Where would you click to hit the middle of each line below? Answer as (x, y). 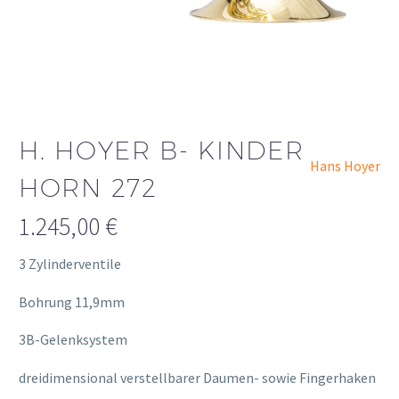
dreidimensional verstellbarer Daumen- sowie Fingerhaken (197, 377)
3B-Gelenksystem (73, 340)
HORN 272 (88, 187)
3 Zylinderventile (70, 264)
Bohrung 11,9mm (72, 301)
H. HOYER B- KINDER (162, 150)
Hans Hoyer (345, 166)
